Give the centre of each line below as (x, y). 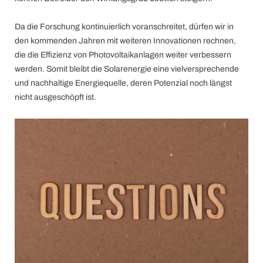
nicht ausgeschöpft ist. (55, 97)
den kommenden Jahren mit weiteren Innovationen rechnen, (125, 41)
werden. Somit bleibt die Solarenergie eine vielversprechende (127, 69)
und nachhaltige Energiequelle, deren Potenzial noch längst (123, 83)
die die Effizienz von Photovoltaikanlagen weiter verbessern (123, 55)
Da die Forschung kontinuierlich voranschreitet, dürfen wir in (124, 27)
